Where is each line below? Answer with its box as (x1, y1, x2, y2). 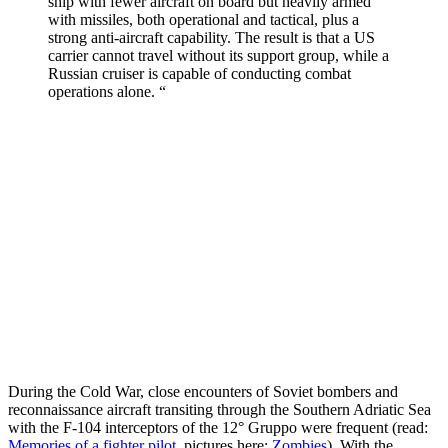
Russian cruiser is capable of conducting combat (48, 64, 351, 82)
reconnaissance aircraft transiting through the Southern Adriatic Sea (8, 400, 431, 418)
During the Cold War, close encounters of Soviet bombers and (8, 382, 398, 400)
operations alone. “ (48, 82, 166, 100)
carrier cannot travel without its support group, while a (48, 46, 389, 64)
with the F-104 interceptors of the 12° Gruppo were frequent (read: (8, 418, 428, 436)
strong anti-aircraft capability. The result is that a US (48, 28, 375, 46)
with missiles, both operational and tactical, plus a (48, 10, 359, 28)
